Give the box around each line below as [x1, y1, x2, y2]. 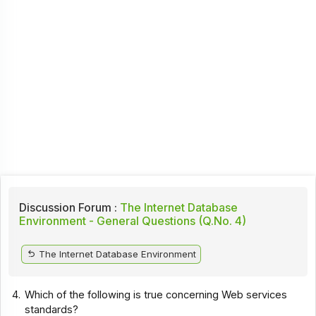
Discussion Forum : [18, 200, 117, 214]
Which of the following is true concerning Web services [25, 288, 288, 301]
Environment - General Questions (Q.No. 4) [18, 213, 246, 228]
